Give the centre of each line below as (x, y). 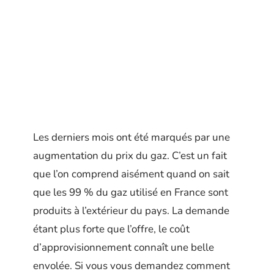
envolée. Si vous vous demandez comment (131, 266)
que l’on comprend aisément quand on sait (131, 174)
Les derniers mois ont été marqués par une (131, 137)
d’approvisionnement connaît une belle (124, 247)
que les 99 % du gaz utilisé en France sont (131, 192)
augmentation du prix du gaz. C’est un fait (130, 156)
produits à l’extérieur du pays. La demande (131, 211)
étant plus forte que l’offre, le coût (111, 229)
